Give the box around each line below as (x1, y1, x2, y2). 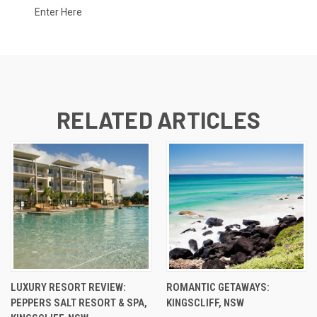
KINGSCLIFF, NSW (166, 296, 244, 309)
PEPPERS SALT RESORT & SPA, (11, 296, 147, 309)
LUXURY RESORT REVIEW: (11, 280, 126, 294)
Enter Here (35, 6, 82, 18)
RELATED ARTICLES (57, 105, 260, 133)
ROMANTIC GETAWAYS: (166, 280, 270, 294)
